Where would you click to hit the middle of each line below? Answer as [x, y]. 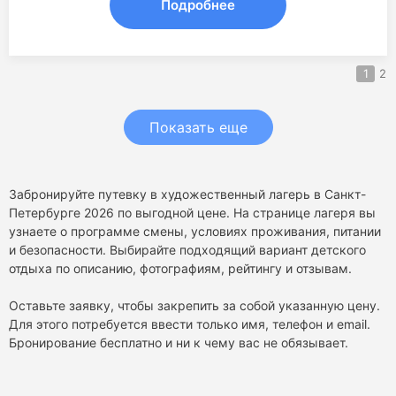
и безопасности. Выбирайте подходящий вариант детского [187, 249]
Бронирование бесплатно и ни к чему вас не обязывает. [179, 342]
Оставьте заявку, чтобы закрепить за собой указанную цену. [194, 305]
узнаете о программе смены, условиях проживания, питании [195, 231]
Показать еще [198, 127]
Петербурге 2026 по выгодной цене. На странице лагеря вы [192, 212]
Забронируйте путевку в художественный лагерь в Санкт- [187, 194]
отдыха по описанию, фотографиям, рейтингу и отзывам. [180, 268]
